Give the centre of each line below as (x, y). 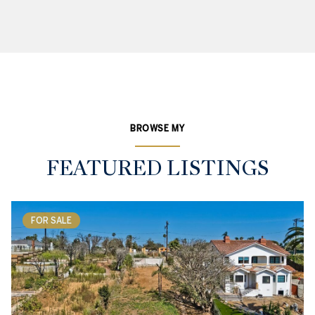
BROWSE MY (157, 128)
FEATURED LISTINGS (157, 168)
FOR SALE (51, 220)
